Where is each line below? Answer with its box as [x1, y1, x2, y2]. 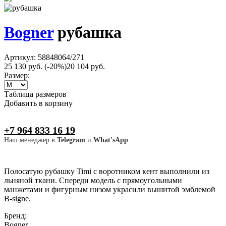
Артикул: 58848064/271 [4, 52, 84, 62]
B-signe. [4, 194, 31, 203]
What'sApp [93, 136, 128, 144]
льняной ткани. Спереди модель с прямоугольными [4, 176, 182, 185]
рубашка [53, 23, 122, 42]
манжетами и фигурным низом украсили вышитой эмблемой [4, 185, 215, 194]
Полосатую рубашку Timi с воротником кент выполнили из [4, 166, 209, 176]
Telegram [57, 136, 85, 144]
